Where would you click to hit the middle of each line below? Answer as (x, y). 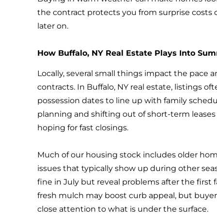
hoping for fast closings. (83, 128)
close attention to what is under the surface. (123, 209)
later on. (53, 26)
